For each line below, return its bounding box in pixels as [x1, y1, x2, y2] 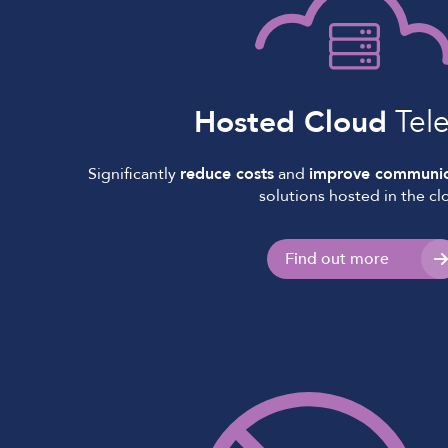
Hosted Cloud [194, 102, 387, 143]
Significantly [87, 163, 180, 185]
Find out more [285, 248, 389, 270]
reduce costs [179, 163, 274, 185]
